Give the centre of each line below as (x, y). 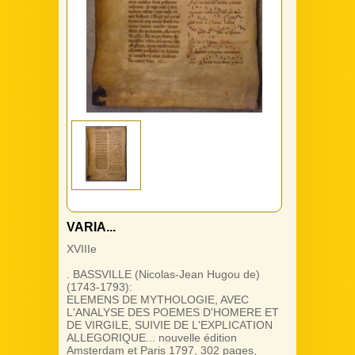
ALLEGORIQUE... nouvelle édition (152, 338)
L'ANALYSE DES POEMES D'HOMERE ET (173, 312)
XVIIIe (82, 249)
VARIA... (91, 227)
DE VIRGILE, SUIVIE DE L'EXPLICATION (170, 325)
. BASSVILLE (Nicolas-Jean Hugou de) (163, 274)
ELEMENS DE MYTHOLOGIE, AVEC (158, 300)
